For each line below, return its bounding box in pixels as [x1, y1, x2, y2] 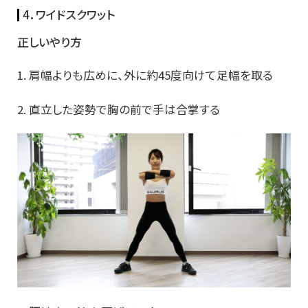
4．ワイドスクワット [23, 6, 115, 23]
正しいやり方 [17, 34, 82, 51]
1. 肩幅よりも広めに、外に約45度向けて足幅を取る [17, 67, 273, 84]
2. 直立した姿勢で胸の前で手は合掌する [17, 101, 220, 118]
